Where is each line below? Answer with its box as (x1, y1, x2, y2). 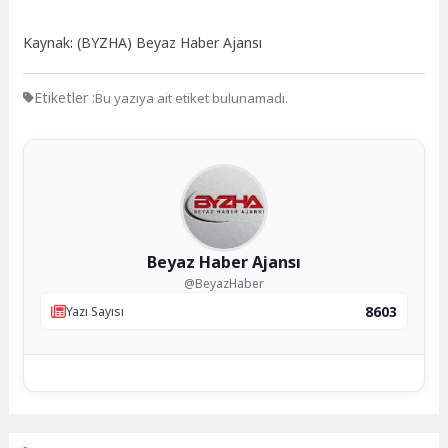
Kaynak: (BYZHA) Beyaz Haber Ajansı (23, 33, 263, 53)
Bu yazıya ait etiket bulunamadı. (95, 88, 289, 107)
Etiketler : (34, 88, 96, 108)
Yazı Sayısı (66, 302, 125, 320)
